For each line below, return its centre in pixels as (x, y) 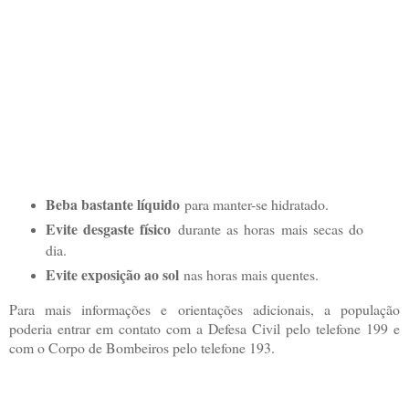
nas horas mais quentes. (248, 274)
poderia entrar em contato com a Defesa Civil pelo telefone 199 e (204, 328)
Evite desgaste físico (108, 228)
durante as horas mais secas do (267, 228)
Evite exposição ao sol (112, 274)
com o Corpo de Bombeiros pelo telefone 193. (142, 347)
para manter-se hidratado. (254, 204)
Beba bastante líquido (112, 204)
